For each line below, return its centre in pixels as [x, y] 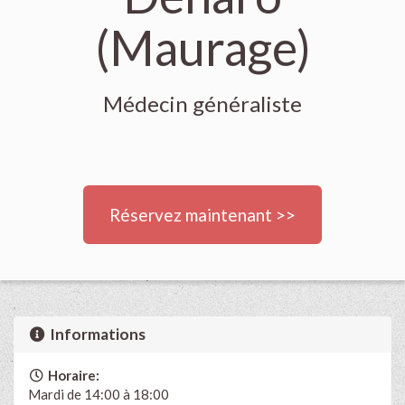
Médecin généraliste [202, 104]
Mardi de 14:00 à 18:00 [99, 394]
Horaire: [72, 375]
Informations [97, 334]
